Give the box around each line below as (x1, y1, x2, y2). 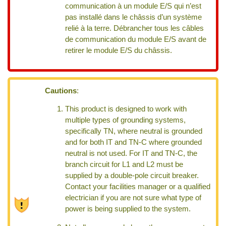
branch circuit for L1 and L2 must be (65, 160, 184, 169)
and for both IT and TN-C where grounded (65, 138, 202, 147)
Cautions (45, 86, 77, 95)
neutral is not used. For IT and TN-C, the (65, 149, 198, 158)
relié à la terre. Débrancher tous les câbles (65, 24, 204, 33)
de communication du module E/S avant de (65, 35, 207, 44)
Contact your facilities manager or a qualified (65, 183, 211, 191)
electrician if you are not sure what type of (65, 194, 202, 202)
